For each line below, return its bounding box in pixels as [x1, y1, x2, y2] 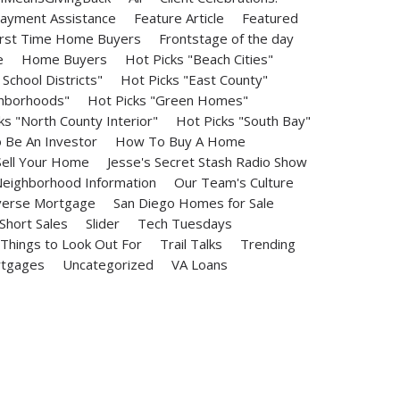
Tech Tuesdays [137, 214, 233, 232]
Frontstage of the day [159, 29, 295, 47]
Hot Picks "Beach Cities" [124, 50, 273, 68]
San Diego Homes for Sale [112, 194, 274, 212]
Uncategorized [62, 255, 154, 273]
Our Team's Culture [174, 173, 295, 191]
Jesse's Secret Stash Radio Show [107, 153, 308, 171]
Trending [240, 235, 296, 253]
